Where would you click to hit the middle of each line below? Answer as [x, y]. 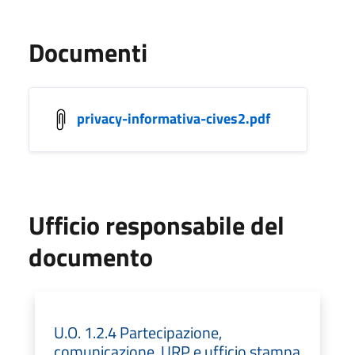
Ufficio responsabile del [157, 225]
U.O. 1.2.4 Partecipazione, [138, 332]
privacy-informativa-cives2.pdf [174, 118]
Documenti [88, 52]
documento [91, 256]
